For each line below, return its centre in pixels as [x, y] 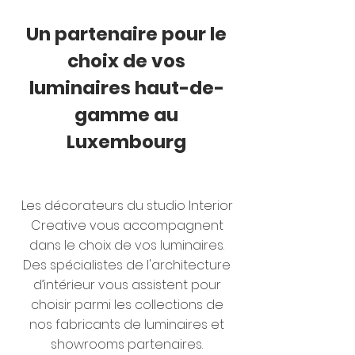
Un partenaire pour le [126, 34]
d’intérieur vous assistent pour [127, 285]
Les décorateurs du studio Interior [127, 206]
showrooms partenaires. [127, 344]
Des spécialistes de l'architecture [127, 265]
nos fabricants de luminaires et [127, 324]
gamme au [126, 115]
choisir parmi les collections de [127, 305]
